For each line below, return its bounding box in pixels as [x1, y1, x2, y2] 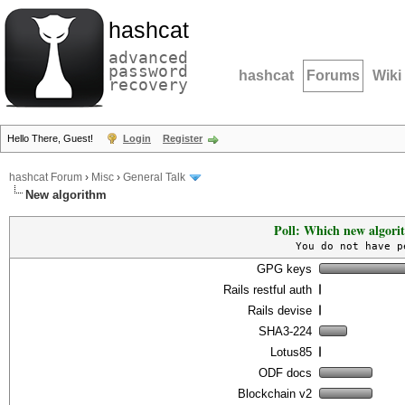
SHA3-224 [259, 325, 312, 338]
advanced [108, 48, 188, 67]
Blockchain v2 [238, 387, 312, 400]
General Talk [123, 171, 185, 184]
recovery [108, 75, 188, 94]
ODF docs [259, 366, 312, 380]
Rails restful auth [223, 283, 312, 297]
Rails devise [248, 304, 312, 317]
